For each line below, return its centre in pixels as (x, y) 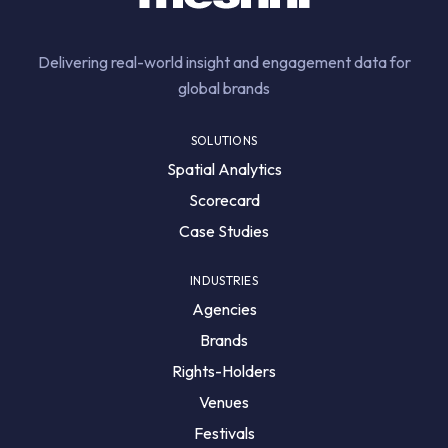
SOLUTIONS (224, 140)
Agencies (224, 309)
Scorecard (224, 200)
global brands (224, 88)
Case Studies (224, 231)
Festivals (224, 433)
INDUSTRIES (224, 280)
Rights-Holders (224, 371)
